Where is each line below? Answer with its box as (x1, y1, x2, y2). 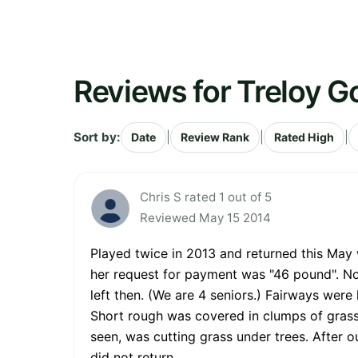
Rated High (274, 129, 334, 144)
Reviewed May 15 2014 (140, 209, 271, 225)
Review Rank (181, 129, 249, 144)
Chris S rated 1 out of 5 (140, 189, 272, 205)
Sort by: (74, 129, 121, 145)
